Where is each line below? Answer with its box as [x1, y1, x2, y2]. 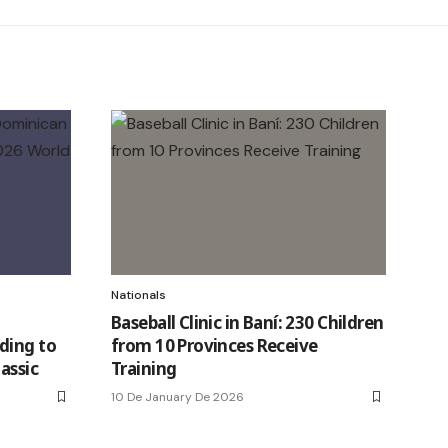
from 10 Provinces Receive [111, 333, 318, 357]
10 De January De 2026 [111, 388, 244, 405]
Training [111, 356, 177, 380]
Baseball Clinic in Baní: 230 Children [111, 310, 384, 334]
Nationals [111, 286, 166, 303]
